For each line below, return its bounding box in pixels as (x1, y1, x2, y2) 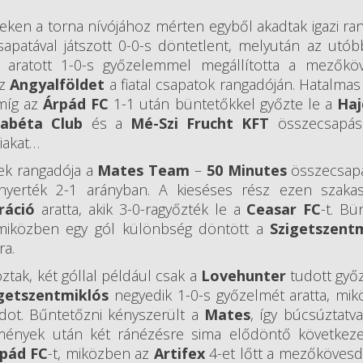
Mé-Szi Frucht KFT (130, 113, 270, 134)
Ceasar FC (246, 199, 322, 220)
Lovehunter (196, 266, 286, 286)
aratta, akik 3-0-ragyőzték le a (35, 199, 247, 220)
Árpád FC (43, 94, 109, 114)
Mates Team (97, 160, 190, 181)
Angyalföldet (10, 75, 109, 95)
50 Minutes (206, 160, 287, 181)
